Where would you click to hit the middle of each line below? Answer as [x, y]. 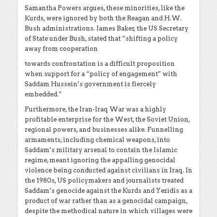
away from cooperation [61, 48]
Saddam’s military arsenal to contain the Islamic [101, 150]
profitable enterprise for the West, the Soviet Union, [107, 119]
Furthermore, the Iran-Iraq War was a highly [95, 109]
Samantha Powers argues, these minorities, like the [105, 8]
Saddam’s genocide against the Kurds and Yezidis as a [108, 190]
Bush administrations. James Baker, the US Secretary [107, 28]
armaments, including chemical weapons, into [97, 139]
